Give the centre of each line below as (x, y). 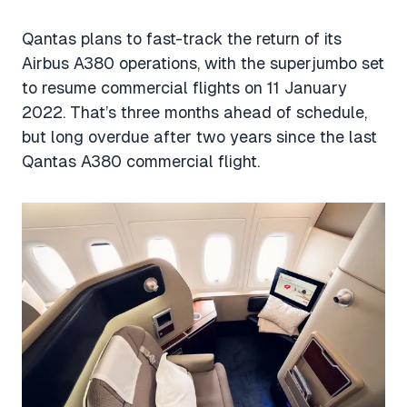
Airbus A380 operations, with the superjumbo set (203, 63)
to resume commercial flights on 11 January (184, 88)
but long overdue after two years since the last (199, 137)
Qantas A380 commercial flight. (141, 161)
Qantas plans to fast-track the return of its (182, 39)
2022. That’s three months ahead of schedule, (194, 112)
